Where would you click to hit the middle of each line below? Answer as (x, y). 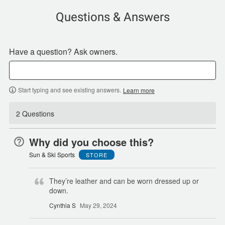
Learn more (139, 90)
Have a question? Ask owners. (63, 52)
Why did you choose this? (91, 142)
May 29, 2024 (98, 205)
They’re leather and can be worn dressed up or (124, 181)
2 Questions (35, 113)
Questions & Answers (113, 17)
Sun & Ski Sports (52, 155)
